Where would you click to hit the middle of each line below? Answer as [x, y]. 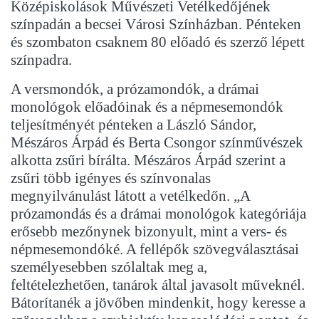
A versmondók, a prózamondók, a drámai [135, 89]
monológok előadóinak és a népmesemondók [147, 107]
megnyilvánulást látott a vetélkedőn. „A [130, 196]
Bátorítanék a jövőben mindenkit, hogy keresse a [158, 303]
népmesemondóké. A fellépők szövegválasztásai [155, 250]
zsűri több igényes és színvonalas [111, 178]
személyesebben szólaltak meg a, [109, 267]
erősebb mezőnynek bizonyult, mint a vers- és [149, 232]
